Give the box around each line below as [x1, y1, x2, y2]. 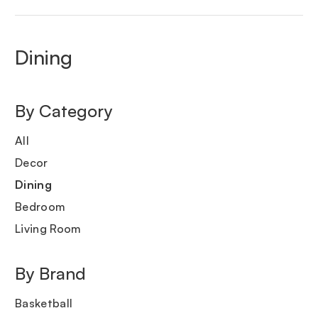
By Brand [15, 263, 86, 285]
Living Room [15, 221, 82, 236]
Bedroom [15, 199, 66, 214]
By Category [15, 100, 112, 122]
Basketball [15, 296, 73, 311]
